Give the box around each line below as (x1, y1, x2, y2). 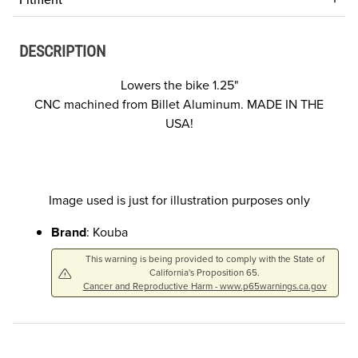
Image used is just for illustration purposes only (48, 191, 310, 210)
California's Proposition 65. (149, 265, 260, 280)
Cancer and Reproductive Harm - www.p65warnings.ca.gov (82, 279, 327, 294)
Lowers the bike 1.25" (120, 76, 238, 95)
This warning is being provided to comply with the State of (85, 252, 324, 267)
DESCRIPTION (19, 42, 105, 62)
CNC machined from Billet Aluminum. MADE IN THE (34, 95, 324, 114)
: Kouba (86, 223, 128, 242)
